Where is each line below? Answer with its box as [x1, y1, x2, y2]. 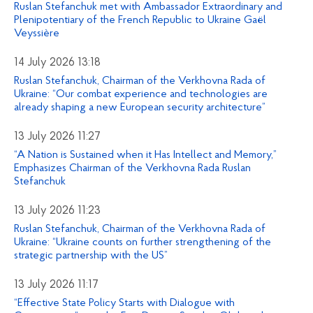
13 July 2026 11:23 [14, 205, 101, 217]
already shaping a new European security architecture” [14, 102, 265, 114]
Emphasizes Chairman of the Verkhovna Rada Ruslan [14, 162, 251, 174]
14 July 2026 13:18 [14, 57, 101, 69]
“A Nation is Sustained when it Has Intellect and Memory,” [14, 149, 277, 161]
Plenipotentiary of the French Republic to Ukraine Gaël [14, 15, 266, 27]
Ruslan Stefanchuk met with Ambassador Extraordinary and [14, 1, 282, 13]
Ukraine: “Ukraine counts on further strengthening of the [14, 236, 271, 248]
